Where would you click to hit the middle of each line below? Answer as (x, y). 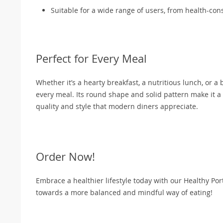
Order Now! (65, 156)
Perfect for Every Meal (91, 58)
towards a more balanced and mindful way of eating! (124, 192)
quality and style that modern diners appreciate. (117, 106)
